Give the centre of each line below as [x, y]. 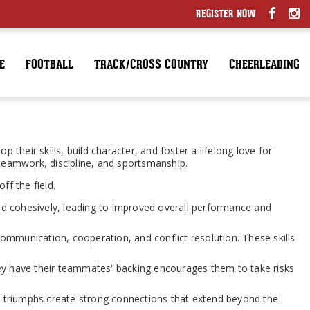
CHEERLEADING [264, 65]
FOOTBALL [49, 65]
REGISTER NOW [226, 15]
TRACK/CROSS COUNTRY [151, 65]
